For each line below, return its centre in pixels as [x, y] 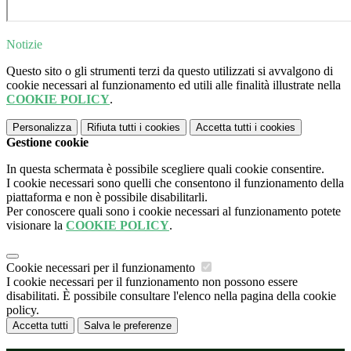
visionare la [36, 226]
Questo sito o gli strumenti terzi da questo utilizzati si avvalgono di [170, 71]
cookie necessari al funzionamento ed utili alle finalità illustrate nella [174, 85]
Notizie [24, 45]
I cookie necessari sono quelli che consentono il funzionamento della [175, 183]
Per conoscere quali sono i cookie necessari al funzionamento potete [174, 212]
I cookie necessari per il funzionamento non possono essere [152, 282]
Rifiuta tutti [112, 128]
